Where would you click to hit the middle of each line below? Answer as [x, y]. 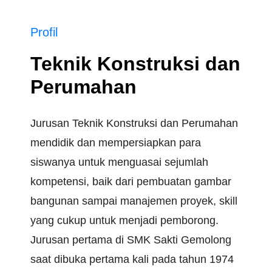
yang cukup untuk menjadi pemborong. [124, 221]
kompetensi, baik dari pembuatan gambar [131, 182]
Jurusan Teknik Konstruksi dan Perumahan [134, 124]
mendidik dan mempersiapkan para [116, 143]
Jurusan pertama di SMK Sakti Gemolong [131, 240]
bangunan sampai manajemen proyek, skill [134, 201]
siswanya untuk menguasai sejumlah [119, 162]
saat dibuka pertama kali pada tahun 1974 [132, 260]
